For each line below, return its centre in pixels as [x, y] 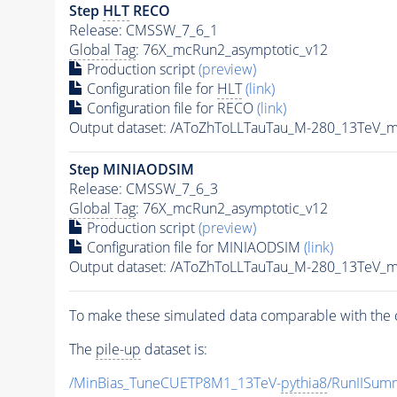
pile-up [118, 349]
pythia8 [304, 382]
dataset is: [174, 349]
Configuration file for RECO [170, 108]
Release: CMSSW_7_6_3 [143, 188]
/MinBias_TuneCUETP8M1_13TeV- [175, 382]
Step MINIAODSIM [131, 169]
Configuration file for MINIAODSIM [193, 247]
